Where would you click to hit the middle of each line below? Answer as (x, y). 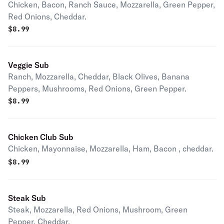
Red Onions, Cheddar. (47, 16)
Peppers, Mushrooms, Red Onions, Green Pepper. (97, 88)
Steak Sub (27, 198)
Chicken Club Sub (41, 137)
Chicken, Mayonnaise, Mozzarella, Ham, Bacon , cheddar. (111, 148)
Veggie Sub (28, 65)
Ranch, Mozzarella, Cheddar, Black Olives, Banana (99, 76)
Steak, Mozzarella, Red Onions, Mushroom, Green (98, 209)
